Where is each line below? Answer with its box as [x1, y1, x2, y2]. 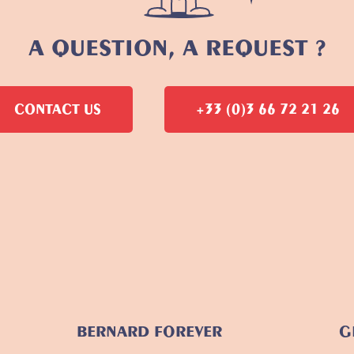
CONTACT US [14, 101, 101, 119]
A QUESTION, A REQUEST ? [28, 34, 326, 62]
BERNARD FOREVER [76, 322, 222, 341]
